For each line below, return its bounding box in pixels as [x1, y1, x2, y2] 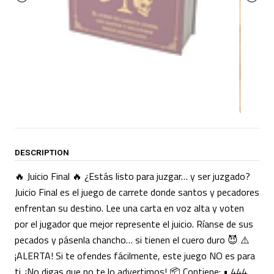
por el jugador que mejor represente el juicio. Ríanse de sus [15, 216, 253, 231]
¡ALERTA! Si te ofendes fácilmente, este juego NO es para [15, 248, 255, 263]
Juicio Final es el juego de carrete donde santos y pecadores [15, 184, 259, 199]
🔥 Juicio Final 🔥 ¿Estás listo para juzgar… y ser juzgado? [15, 168, 250, 183]
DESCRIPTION [15, 147, 69, 157]
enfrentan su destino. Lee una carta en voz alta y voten [15, 200, 244, 215]
